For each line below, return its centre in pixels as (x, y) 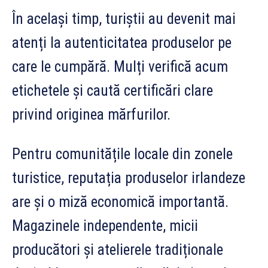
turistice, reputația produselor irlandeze (129, 178)
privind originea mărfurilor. (91, 114)
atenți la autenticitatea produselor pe (122, 42)
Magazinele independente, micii (105, 226)
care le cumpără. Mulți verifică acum (120, 66)
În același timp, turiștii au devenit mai (124, 19)
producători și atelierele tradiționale (118, 249)
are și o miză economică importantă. (120, 202)
